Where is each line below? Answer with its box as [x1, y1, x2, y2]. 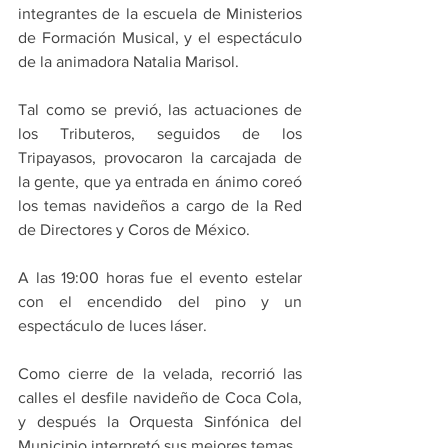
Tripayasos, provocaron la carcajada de [18, 149, 302, 167]
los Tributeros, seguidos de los [18, 125, 302, 143]
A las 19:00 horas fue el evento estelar [18, 269, 302, 287]
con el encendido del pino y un [18, 293, 302, 311]
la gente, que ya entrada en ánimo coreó [18, 173, 302, 191]
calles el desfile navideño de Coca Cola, [18, 389, 302, 407]
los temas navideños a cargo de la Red [18, 197, 302, 215]
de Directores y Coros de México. [18, 221, 250, 239]
